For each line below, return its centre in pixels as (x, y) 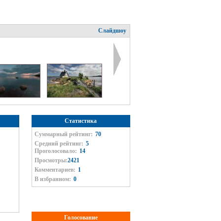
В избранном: (53, 179)
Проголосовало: (55, 151)
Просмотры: (51, 160)
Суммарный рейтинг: (63, 134)
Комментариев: (55, 170)
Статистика (81, 121)
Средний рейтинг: (59, 144)
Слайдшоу (112, 31)
